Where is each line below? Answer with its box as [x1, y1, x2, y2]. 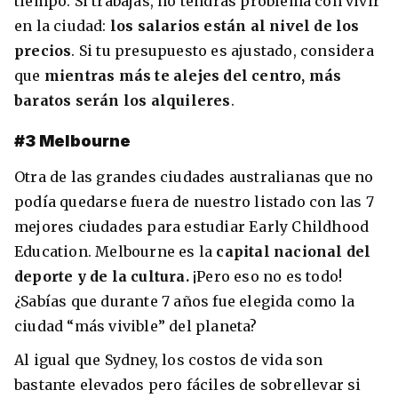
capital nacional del [216, 243, 371, 261]
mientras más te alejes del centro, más [44, 66, 342, 84]
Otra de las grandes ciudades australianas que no [14, 168, 374, 187]
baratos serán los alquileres [14, 91, 231, 109]
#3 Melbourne [14, 131, 131, 151]
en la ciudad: [14, 16, 110, 35]
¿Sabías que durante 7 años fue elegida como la [14, 292, 355, 311]
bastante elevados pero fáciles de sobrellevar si [14, 375, 362, 394]
